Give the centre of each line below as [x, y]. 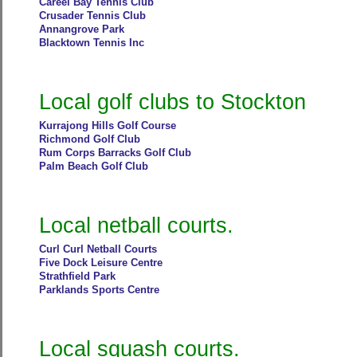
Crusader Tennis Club [92, 16]
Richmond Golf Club [89, 139]
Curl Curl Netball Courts [98, 249]
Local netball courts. [136, 225]
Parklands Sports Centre [99, 290]
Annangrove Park [81, 29]
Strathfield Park [77, 276]
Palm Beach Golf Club [93, 166]
